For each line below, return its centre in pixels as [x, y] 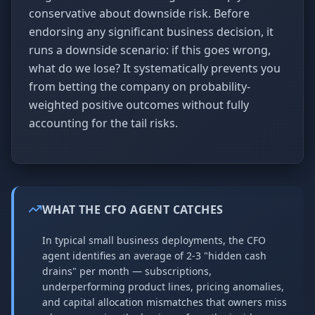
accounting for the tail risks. [103, 123]
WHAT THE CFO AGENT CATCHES [133, 210]
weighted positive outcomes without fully [139, 105]
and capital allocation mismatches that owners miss [165, 302]
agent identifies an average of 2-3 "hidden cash [154, 256]
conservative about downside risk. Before [139, 13]
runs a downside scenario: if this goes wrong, [150, 50]
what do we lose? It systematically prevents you [155, 68]
